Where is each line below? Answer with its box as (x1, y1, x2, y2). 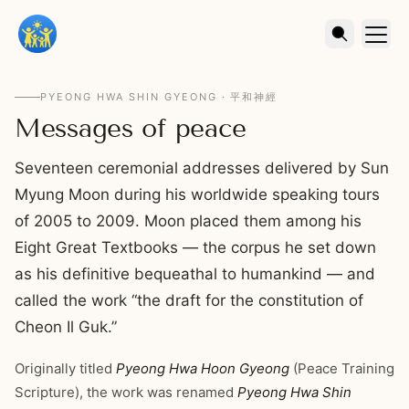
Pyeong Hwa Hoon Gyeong (116, 359, 289, 377)
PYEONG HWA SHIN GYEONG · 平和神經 (40, 90, 278, 103)
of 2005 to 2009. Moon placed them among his (15, 212, 362, 230)
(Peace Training (289, 359, 394, 377)
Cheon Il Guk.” (15, 318, 117, 336)
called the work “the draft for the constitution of (15, 291, 363, 309)
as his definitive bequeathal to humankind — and (15, 265, 375, 283)
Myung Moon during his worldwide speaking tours (15, 185, 380, 204)
